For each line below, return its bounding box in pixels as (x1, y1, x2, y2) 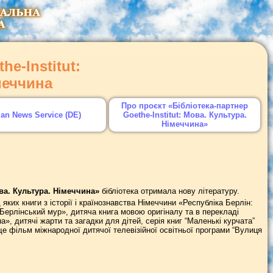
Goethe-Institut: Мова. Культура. (122, 110, 247, 119)
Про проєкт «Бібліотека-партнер (121, 101, 248, 110)
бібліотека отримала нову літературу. (99, 186, 239, 196)
